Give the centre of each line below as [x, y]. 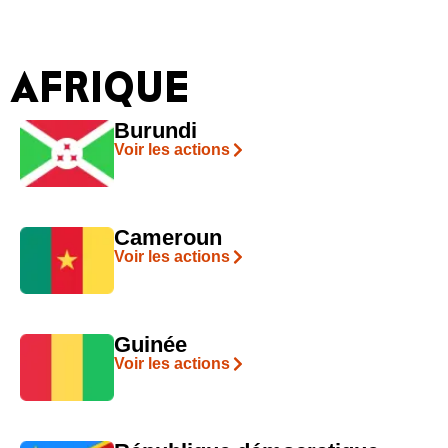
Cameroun [167, 237]
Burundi [155, 130]
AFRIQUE [99, 85]
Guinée [150, 344]
